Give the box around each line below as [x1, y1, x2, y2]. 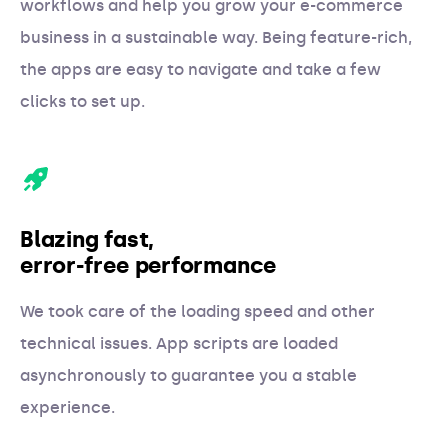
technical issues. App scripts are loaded [20, 334, 338, 353]
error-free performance [20, 252, 277, 279]
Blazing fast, [20, 226, 155, 253]
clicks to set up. [20, 92, 145, 111]
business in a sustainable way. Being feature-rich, [20, 28, 412, 47]
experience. [20, 398, 115, 417]
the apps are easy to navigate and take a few [20, 60, 381, 79]
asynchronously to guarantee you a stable [20, 366, 357, 385]
